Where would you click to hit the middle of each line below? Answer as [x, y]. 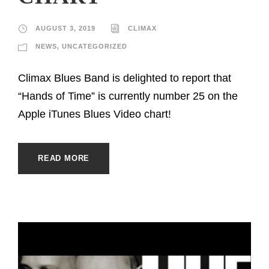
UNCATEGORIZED [95, 46]
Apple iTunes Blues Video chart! [95, 114]
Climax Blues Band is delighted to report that [125, 78]
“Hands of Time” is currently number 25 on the [128, 96]
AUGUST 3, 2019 [65, 28]
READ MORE [64, 158]
